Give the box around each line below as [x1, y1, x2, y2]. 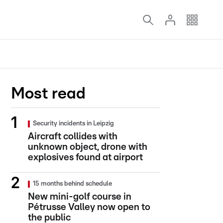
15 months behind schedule [33, 181, 112, 187]
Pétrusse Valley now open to [28, 203, 150, 212]
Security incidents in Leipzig [33, 120, 114, 127]
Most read [11, 86, 86, 102]
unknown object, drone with [28, 142, 147, 152]
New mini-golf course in [28, 192, 131, 202]
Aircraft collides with [28, 132, 117, 141]
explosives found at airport [28, 153, 143, 162]
